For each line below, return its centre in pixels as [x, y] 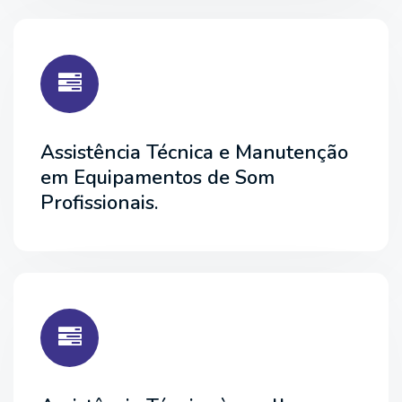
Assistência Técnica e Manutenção [194, 152]
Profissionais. [99, 202]
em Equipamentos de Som [157, 177]
